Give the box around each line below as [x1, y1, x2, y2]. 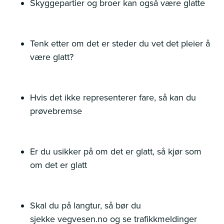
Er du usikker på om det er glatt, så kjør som [30, 146, 201, 157]
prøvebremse [30, 105, 84, 116]
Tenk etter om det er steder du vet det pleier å [30, 38, 210, 49]
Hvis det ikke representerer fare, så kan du [30, 92, 196, 103]
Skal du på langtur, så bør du [30, 200, 141, 211]
